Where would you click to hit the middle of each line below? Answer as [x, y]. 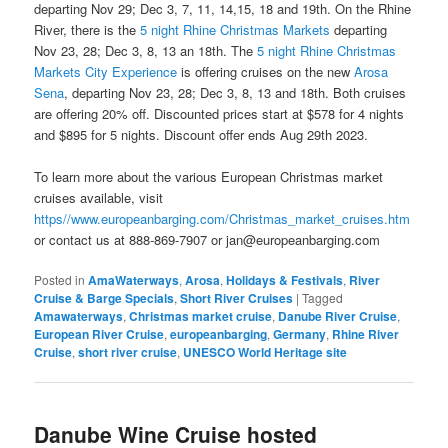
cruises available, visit [99, 197]
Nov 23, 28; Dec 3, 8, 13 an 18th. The [146, 50]
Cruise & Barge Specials [104, 297]
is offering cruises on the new [266, 71]
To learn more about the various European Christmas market [209, 176]
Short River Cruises [237, 297]
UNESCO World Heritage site [265, 351]
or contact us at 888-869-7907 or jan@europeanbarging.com [207, 239]
